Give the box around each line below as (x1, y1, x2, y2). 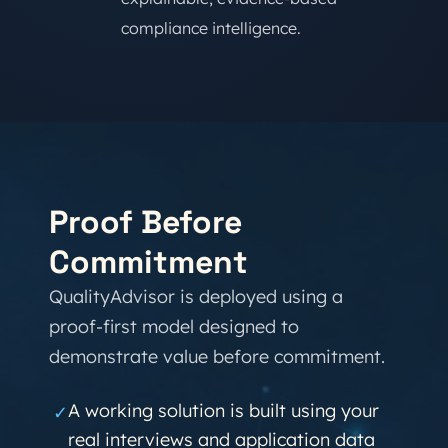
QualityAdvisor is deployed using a (49, 285, 343, 308)
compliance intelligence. (121, 18, 301, 38)
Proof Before (49, 202, 242, 242)
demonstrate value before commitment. (49, 345, 385, 368)
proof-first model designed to (49, 315, 299, 338)
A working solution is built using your (68, 399, 379, 422)
